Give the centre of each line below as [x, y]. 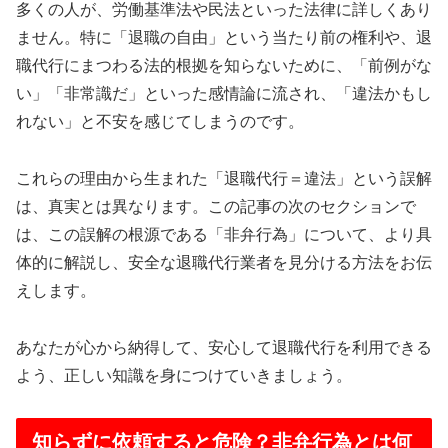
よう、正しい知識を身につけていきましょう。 [184, 375]
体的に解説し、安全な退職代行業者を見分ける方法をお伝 [224, 262]
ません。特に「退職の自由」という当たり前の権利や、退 [224, 37]
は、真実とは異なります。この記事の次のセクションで [216, 206]
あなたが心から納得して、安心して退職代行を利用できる [224, 347]
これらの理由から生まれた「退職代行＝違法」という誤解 [224, 178]
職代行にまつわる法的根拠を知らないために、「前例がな [224, 65]
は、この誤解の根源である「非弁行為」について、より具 [224, 234]
